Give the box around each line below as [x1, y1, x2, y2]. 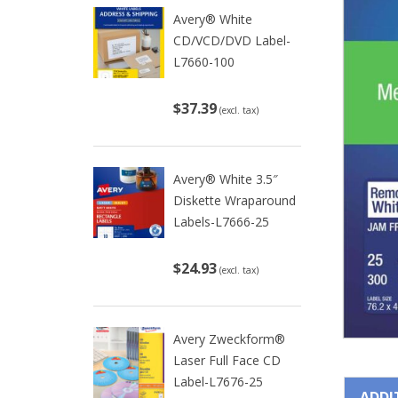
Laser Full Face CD [173, 352, 281, 369]
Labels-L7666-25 [173, 213, 269, 230]
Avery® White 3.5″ [173, 171, 278, 187]
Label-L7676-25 [173, 373, 263, 390]
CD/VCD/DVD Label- [173, 32, 291, 49]
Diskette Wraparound [173, 192, 296, 209]
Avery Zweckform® [173, 330, 285, 347]
